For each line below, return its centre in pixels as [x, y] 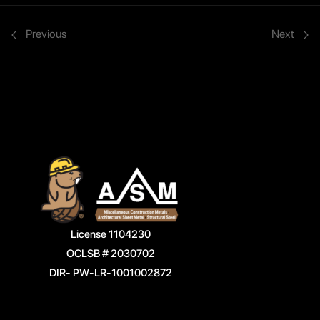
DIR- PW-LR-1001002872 [111, 273]
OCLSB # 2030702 [111, 254]
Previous [45, 34]
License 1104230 [111, 235]
